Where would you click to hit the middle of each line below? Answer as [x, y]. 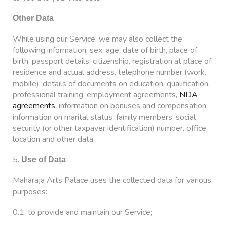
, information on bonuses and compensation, [131, 106]
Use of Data [44, 160]
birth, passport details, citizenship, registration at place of [112, 61]
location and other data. [54, 139]
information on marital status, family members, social [104, 117]
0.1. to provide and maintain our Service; [82, 212]
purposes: [30, 192]
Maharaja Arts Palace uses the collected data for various [112, 181]
